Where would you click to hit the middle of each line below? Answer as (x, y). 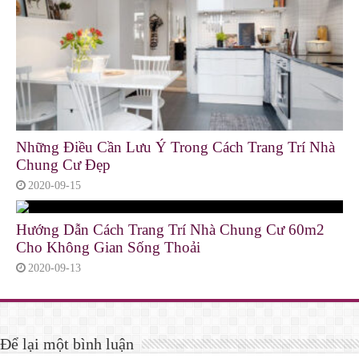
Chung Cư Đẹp (63, 164)
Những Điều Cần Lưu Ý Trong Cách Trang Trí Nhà (175, 147)
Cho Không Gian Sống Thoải (108, 247)
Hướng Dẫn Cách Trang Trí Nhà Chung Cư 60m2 (170, 229)
